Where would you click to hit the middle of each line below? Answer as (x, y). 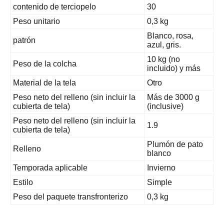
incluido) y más (174, 68)
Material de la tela (44, 82)
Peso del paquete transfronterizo (70, 196)
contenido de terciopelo (54, 6)
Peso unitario (36, 21)
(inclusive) (165, 106)
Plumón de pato (175, 144)
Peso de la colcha (45, 63)
